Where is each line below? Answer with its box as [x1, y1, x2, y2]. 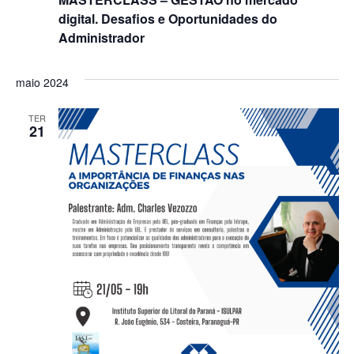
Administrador [58, 28, 145, 47]
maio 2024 [15, 74, 69, 90]
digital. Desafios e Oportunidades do [58, 9, 277, 28]
